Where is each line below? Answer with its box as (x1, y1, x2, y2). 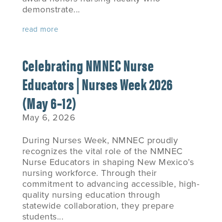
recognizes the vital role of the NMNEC (22, 146, 183, 157)
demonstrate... (22, 4, 80, 15)
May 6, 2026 (22, 112, 76, 123)
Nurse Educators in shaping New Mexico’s (22, 157, 194, 167)
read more (22, 25, 58, 34)
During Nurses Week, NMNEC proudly (22, 135, 178, 146)
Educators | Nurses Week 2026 (22, 72, 173, 95)
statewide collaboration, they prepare (22, 200, 174, 211)
